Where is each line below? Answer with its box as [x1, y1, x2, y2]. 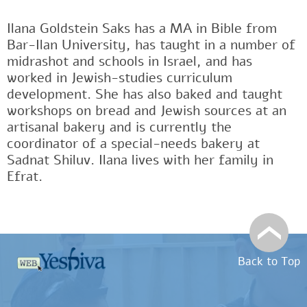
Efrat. [7, 167, 42, 186]
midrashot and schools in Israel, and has [7, 52, 252, 71]
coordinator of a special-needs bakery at [7, 134, 260, 153]
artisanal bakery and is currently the [7, 118, 232, 137]
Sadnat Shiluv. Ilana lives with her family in [7, 151, 273, 170]
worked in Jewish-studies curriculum [7, 69, 232, 88]
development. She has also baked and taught [7, 85, 282, 104]
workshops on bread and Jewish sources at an [7, 101, 286, 121]
